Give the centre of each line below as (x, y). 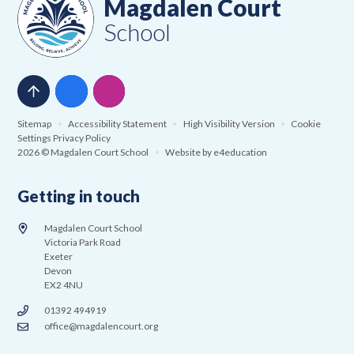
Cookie (306, 123)
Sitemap (35, 123)
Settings (35, 137)
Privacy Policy (82, 137)
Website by (189, 152)
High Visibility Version (229, 123)
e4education (241, 152)
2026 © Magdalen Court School (84, 152)
